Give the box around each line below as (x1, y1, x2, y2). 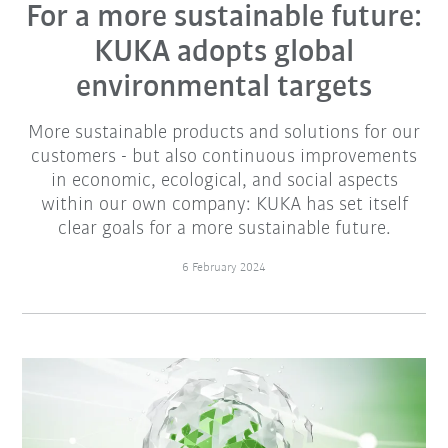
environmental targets (76, 72, 372, 105)
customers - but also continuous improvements (31, 147, 417, 168)
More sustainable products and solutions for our (28, 123, 420, 144)
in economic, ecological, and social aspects (50, 171, 398, 192)
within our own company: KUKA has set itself (40, 195, 408, 216)
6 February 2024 (182, 261, 266, 275)
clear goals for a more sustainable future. (57, 219, 391, 240)
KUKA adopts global (94, 37, 354, 70)
